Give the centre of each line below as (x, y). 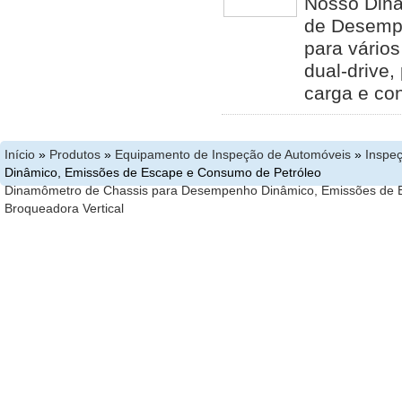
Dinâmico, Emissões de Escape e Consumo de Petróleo (163, 172)
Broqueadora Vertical (64, 208)
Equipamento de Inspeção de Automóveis (233, 154)
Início (20, 154)
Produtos (75, 154)
